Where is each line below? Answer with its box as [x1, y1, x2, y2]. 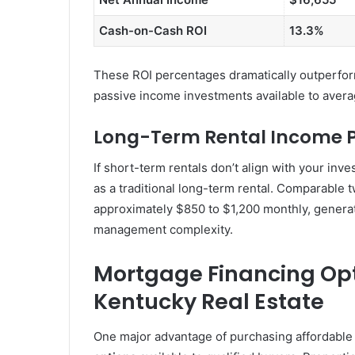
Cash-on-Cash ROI [99, 23, 207, 39]
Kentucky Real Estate [94, 287, 324, 317]
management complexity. [94, 222, 233, 238]
